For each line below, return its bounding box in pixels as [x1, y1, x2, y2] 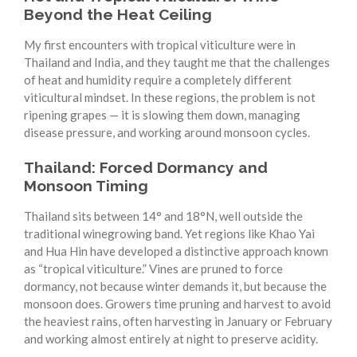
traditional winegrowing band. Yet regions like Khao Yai [24, 226, 315, 241]
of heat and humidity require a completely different [24, 72, 292, 87]
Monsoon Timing [24, 177, 148, 195]
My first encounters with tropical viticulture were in [24, 37, 296, 52]
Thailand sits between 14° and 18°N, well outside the [24, 209, 303, 224]
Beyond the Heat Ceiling [24, 5, 212, 23]
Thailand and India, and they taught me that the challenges [24, 54, 330, 69]
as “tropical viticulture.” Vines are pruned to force [24, 261, 283, 277]
